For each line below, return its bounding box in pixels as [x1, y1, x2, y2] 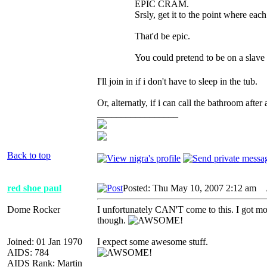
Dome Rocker [7, 204, 60, 215]
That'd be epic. [134, 30, 190, 41]
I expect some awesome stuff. [97, 236, 208, 247]
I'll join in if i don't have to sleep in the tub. [97, 76, 257, 86]
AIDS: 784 [7, 247, 49, 257]
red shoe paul [7, 182, 61, 193]
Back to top [7, 150, 51, 160]
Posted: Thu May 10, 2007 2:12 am [123, 182, 256, 193]
